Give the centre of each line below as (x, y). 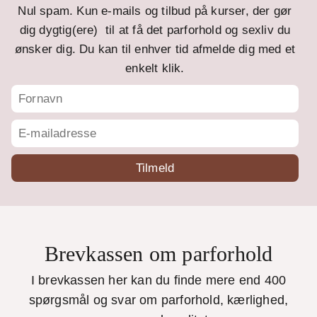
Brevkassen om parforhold (158, 254)
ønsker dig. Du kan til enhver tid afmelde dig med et (155, 50)
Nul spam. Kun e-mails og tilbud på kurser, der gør (155, 11)
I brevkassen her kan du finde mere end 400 (158, 281)
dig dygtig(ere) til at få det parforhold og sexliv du (155, 30)
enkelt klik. (155, 69)
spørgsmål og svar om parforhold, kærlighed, (158, 300)
